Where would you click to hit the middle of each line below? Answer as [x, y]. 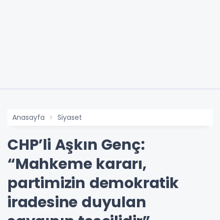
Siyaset [70, 117]
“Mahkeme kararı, [77, 164]
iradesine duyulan [77, 202]
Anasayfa [28, 117]
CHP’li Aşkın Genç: [76, 145]
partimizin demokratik [93, 183]
